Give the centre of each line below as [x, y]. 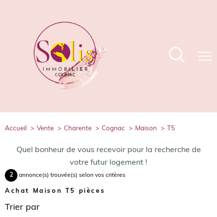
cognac [115, 129]
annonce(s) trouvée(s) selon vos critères [72, 175]
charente [80, 129]
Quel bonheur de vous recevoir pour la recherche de [108, 150]
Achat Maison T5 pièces [55, 191]
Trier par [22, 208]
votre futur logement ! [108, 163]
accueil [18, 129]
